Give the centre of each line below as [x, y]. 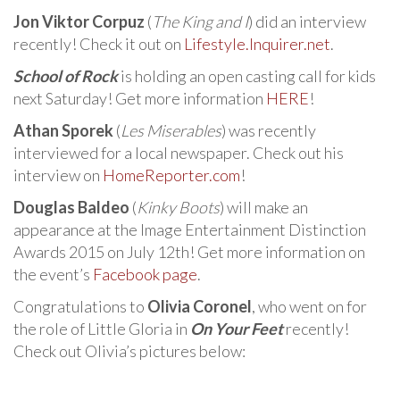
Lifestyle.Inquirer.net [257, 44]
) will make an [264, 208]
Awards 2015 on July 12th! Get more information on [189, 252]
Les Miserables [171, 131]
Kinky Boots [178, 208]
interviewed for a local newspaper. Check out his [179, 153]
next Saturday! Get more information [140, 99]
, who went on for [309, 307]
